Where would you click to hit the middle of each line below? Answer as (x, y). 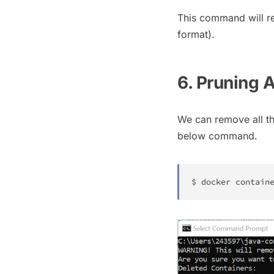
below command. (217, 136)
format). (196, 35)
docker (216, 182)
